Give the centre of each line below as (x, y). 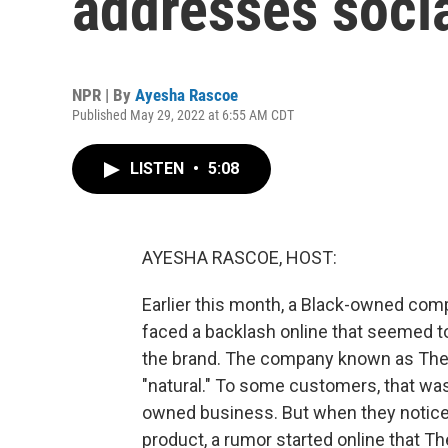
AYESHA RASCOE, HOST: (239, 257)
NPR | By (103, 95)
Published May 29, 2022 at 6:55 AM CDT (183, 115)
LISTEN (159, 168)
